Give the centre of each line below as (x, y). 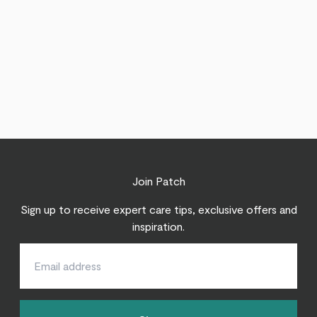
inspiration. (158, 226)
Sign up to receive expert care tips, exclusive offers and (158, 209)
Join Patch (158, 180)
